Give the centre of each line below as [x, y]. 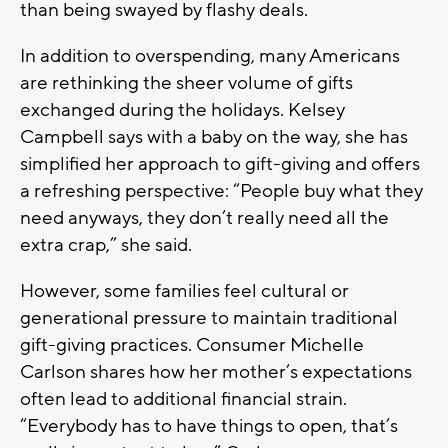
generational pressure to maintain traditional [209, 317]
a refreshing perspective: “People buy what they [221, 190]
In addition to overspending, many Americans [210, 55]
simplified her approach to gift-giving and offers [220, 163]
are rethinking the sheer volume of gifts [186, 82]
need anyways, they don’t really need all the [204, 217]
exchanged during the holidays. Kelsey [182, 109]
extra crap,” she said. [106, 244]
